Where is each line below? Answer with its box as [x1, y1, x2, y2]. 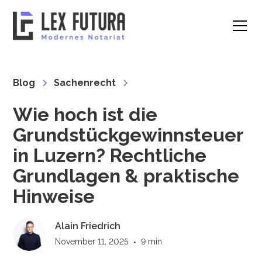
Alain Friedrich [55, 220, 121, 232]
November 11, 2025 [55, 237, 129, 246]
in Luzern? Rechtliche [13, 144, 207, 166]
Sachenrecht [54, 77, 116, 88]
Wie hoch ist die [13, 104, 158, 125]
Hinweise [13, 185, 95, 207]
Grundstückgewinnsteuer [13, 124, 244, 146]
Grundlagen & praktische [13, 165, 240, 187]
